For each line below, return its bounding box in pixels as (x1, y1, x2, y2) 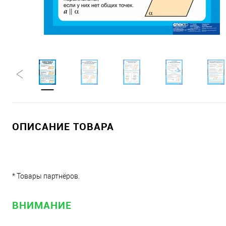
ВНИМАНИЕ (12, 198, 72, 212)
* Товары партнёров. (12, 172, 80, 180)
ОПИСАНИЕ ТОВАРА (12, 120, 114, 133)
